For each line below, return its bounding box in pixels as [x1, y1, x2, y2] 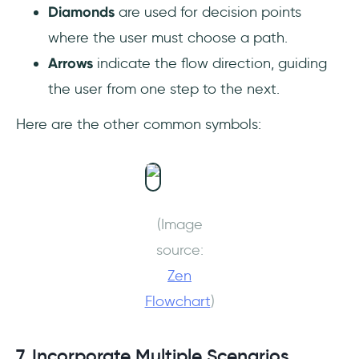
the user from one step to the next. [48, 80, 280, 99]
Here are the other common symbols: [16, 115, 261, 134]
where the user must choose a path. [48, 29, 288, 47]
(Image [156, 216, 203, 234]
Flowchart [144, 292, 211, 311]
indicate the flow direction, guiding [93, 54, 327, 73]
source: [155, 241, 204, 260]
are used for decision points [115, 3, 301, 22]
